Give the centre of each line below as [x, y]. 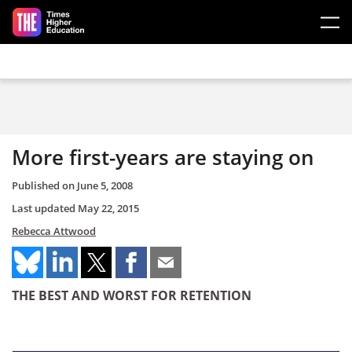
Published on [44, 185]
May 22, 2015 [108, 208]
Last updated [45, 208]
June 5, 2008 [105, 185]
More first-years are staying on [163, 157]
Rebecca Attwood [54, 231]
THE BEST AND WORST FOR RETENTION [132, 295]
